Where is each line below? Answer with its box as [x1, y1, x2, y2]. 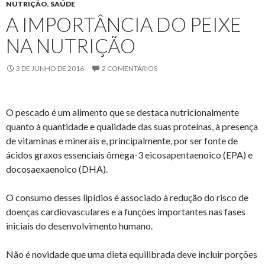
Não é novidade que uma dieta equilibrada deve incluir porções [6, 248, 257, 260]
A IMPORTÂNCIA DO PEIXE [6, 12, 241, 36]
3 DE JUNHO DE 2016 [16, 63, 84, 73]
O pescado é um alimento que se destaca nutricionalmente [6, 106, 239, 118]
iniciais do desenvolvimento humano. [6, 219, 153, 231]
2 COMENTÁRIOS [102, 63, 157, 73]
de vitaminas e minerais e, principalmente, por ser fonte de [6, 134, 238, 146]
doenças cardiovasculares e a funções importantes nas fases [6, 205, 245, 217]
